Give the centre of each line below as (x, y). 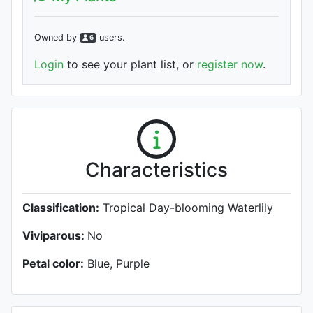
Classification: (61, 207)
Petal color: (53, 263)
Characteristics (156, 169)
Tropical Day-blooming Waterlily (186, 207)
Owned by (57, 37)
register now (230, 64)
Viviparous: (55, 235)
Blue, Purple (118, 263)
